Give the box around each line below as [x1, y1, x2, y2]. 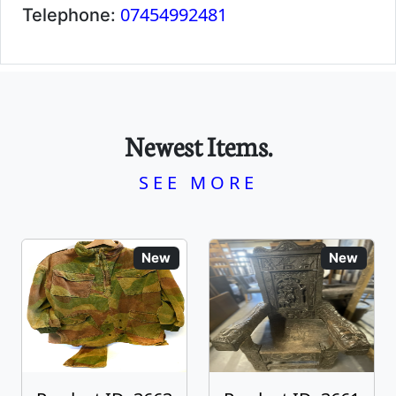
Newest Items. [124, 126, 272, 164]
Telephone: [22, 4, 120, 26]
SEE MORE [138, 171, 258, 194]
